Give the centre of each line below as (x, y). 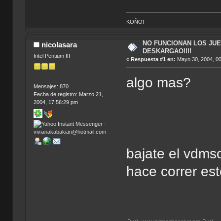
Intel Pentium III (52, 56)
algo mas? (159, 82)
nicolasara (59, 45)
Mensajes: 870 (51, 87)
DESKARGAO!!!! (167, 51)
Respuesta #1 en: (153, 59)
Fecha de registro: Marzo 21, (68, 94)
